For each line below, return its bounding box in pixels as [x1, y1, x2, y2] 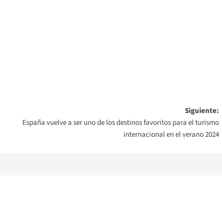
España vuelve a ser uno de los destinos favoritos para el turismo [22, 117, 219, 128]
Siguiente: [184, 106, 219, 116]
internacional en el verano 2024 [123, 129, 219, 140]
